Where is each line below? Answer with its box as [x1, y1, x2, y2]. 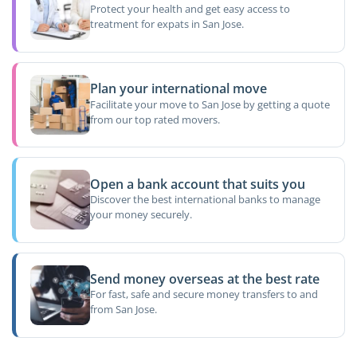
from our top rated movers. [89, 112, 220, 127]
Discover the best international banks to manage [89, 192, 320, 207]
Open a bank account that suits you [89, 175, 305, 193]
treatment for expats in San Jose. [89, 17, 244, 32]
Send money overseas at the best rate [89, 270, 320, 288]
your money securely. [89, 207, 192, 222]
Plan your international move [89, 80, 267, 98]
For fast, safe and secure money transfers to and [89, 287, 318, 302]
